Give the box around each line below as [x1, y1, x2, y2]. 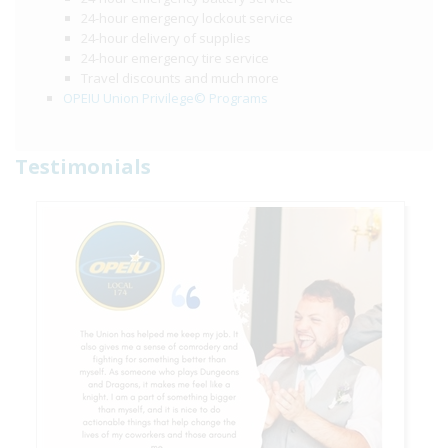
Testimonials [15, 153, 151, 180]
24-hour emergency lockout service [81, 9, 293, 27]
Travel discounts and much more [81, 69, 279, 87]
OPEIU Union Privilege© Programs [63, 89, 268, 107]
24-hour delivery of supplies [81, 29, 251, 47]
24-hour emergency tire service [81, 49, 269, 67]
